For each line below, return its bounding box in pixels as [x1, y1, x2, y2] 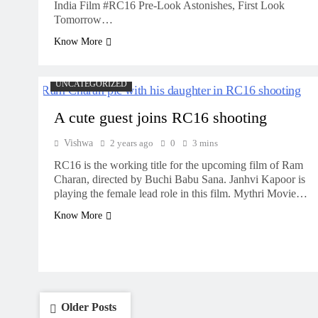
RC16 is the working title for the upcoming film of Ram [54, 159, 303, 171]
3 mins [192, 138, 218, 148]
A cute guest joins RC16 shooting [54, 109, 267, 126]
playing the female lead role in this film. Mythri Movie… [54, 187, 307, 199]
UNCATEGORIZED [55, 79, 127, 89]
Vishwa [64, 138, 93, 148]
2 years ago [110, 138, 153, 148]
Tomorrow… [54, 13, 113, 26]
